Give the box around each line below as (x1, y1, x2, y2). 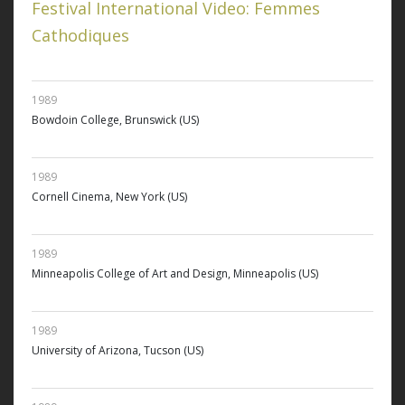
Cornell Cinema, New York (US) (32, 189, 187, 205)
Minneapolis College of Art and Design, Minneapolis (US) (32, 266, 318, 282)
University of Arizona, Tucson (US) (32, 343, 203, 359)
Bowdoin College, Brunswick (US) (32, 112, 199, 128)
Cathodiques (32, 24, 129, 47)
